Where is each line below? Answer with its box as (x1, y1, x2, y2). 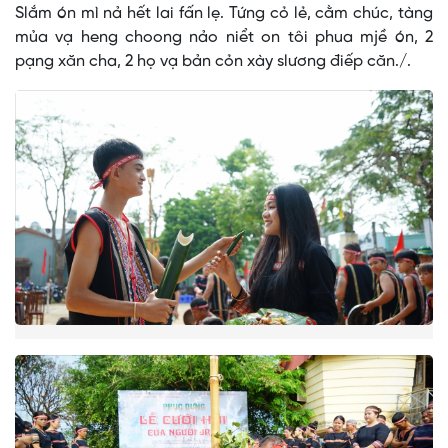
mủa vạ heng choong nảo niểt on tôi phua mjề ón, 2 (15, 29, 433, 47)
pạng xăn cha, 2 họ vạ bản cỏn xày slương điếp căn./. (15, 53, 411, 71)
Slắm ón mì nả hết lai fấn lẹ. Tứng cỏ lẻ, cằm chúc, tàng (15, 5, 433, 23)
